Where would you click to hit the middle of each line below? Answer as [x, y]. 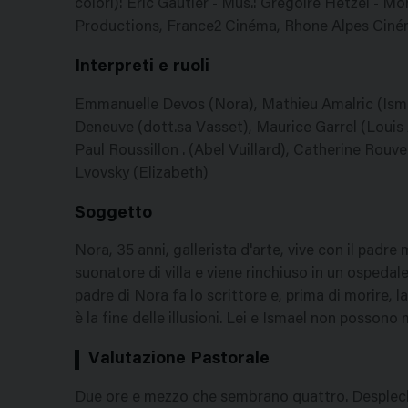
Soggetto [113, 213]
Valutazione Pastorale [179, 360]
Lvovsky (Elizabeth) [142, 174]
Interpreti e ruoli [142, 67]
